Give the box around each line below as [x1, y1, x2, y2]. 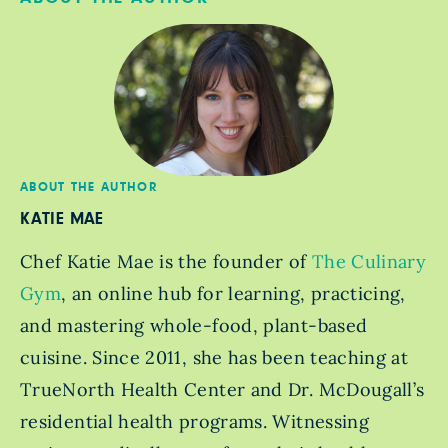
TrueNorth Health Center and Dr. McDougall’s [20, 378, 425, 402]
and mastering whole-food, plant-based [20, 314, 368, 338]
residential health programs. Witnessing [20, 410, 370, 434]
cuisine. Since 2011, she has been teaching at [20, 346, 409, 370]
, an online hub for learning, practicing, [61, 282, 406, 306]
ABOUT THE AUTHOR [20, 181, 158, 195]
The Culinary [306, 250, 427, 274]
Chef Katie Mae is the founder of [20, 250, 307, 274]
